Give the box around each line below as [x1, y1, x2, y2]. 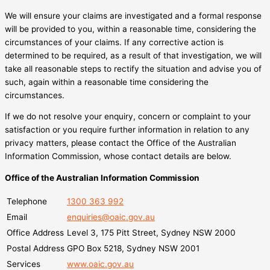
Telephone [7, 196, 47, 206]
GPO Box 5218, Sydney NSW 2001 [67, 243, 199, 253]
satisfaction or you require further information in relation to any [5, 125, 250, 135]
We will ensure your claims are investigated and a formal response [5, 10, 262, 20]
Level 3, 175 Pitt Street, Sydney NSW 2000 [67, 227, 236, 237]
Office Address [7, 227, 64, 237]
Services [7, 259, 40, 269]
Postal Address [7, 243, 64, 253]
